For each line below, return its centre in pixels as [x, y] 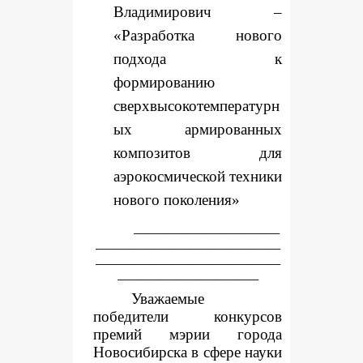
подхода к [198, 59]
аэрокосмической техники [198, 176]
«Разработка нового [198, 35]
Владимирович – [198, 12]
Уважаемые [168, 299]
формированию [164, 82]
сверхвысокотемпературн [196, 106]
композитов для [198, 153]
